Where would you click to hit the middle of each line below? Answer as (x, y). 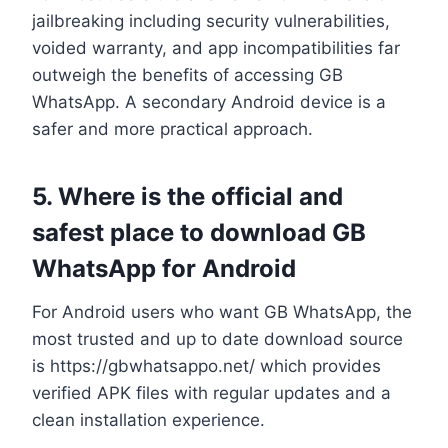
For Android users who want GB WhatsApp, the (222, 311)
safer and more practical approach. (172, 128)
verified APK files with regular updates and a (211, 392)
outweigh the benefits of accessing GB (187, 74)
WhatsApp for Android (164, 268)
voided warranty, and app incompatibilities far (216, 47)
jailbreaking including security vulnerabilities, (211, 20)
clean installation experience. (148, 419)
